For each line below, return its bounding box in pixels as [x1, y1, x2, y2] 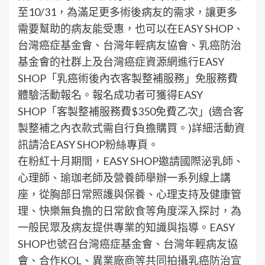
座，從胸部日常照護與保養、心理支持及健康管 [18, 188, 241, 201]
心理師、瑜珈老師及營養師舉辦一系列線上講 [18, 171, 231, 185]
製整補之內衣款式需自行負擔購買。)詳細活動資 [18, 121, 245, 135]
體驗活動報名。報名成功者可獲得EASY [18, 88, 203, 102]
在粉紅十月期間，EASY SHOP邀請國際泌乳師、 [18, 154, 244, 168]
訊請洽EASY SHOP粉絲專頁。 [18, 138, 159, 151]
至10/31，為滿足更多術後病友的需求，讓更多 [18, 5, 237, 19]
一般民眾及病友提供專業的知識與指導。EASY [18, 221, 235, 234]
